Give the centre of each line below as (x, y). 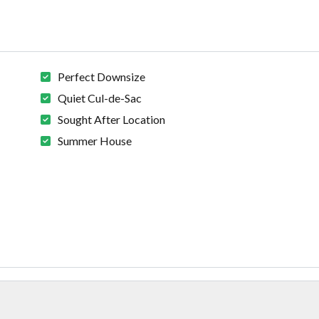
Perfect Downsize (102, 77)
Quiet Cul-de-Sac (100, 98)
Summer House (95, 141)
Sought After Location (112, 120)
